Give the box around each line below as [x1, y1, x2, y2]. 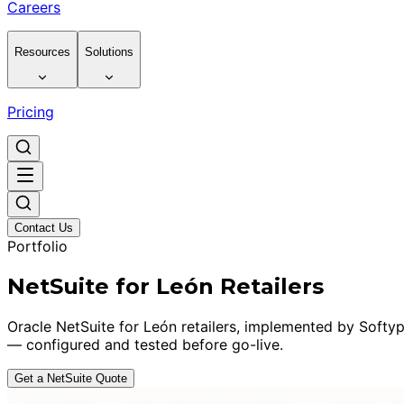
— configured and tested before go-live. [7, 335, 283, 353]
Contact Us [14, 221, 73, 235]
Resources [14, 44, 70, 59]
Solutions [85, 44, 133, 59]
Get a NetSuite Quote [14, 371, 127, 385]
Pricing [7, 103, 54, 122]
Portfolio [7, 237, 68, 256]
